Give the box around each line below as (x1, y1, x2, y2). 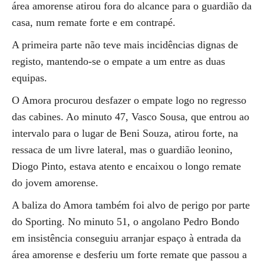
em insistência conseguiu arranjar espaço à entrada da (12, 232, 241, 244)
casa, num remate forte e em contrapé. (12, 16, 176, 28)
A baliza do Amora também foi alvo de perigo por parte (12, 199, 250, 211)
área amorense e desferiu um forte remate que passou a (12, 249, 247, 260)
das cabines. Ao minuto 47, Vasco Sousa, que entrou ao (12, 111, 249, 123)
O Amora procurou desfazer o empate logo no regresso (12, 94, 246, 106)
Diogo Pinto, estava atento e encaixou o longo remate (12, 160, 241, 172)
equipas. (12, 72, 47, 84)
